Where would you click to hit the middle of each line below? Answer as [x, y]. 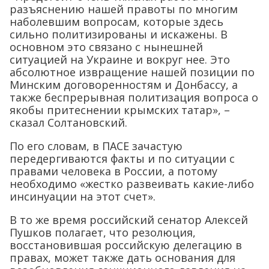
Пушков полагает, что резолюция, [103, 232]
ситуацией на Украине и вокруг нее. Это [120, 59]
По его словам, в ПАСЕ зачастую [96, 146]
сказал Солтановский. [68, 122]
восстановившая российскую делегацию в [126, 245]
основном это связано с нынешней [106, 47]
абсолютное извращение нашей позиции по [132, 72]
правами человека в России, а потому [113, 171]
